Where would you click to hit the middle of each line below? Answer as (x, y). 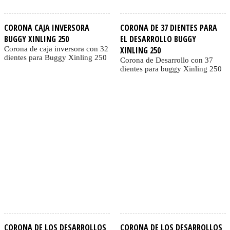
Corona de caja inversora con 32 (56, 49)
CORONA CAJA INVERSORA (47, 28)
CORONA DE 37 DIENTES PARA (168, 28)
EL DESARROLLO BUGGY (158, 39)
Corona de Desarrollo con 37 (166, 60)
